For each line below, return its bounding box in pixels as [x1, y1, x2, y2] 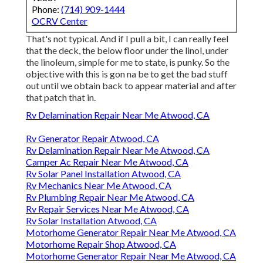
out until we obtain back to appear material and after [26, 80, 237, 92]
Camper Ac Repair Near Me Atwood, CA [26, 156, 188, 168]
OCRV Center [32, 15, 87, 27]
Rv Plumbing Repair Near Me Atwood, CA [26, 191, 194, 203]
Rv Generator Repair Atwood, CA [26, 133, 159, 144]
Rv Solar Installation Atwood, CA [26, 215, 157, 227]
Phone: [32, 4, 61, 15]
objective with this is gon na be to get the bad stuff [26, 68, 228, 80]
